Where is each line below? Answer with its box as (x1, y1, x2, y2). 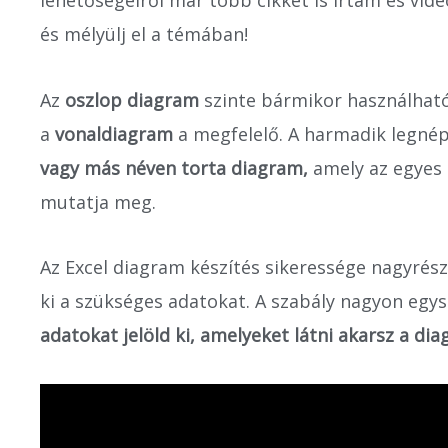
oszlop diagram (60, 87, 204, 112)
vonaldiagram (55, 121, 173, 146)
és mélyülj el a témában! (40, 22, 248, 46)
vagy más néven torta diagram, (40, 155, 308, 180)
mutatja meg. (40, 189, 156, 214)
